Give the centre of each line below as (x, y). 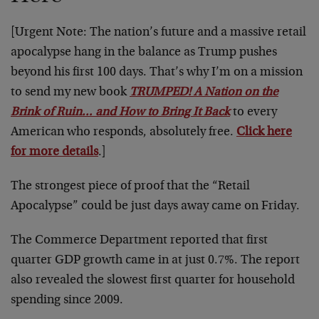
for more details (54, 152)
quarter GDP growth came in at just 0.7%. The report (155, 260)
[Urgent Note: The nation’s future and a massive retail (158, 32)
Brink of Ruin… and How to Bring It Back (120, 112)
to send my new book (70, 92)
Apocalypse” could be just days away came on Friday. (155, 206)
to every (255, 112)
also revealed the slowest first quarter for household (153, 280)
